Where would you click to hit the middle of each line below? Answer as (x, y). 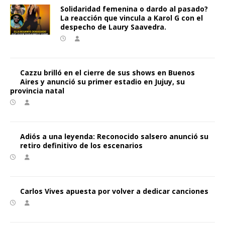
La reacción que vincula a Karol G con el (132, 18)
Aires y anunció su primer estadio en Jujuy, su (102, 81)
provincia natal (37, 90)
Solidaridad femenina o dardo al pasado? (134, 9)
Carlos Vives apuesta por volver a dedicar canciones (114, 191)
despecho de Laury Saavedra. (113, 27)
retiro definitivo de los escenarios (81, 145)
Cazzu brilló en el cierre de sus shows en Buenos (107, 72)
